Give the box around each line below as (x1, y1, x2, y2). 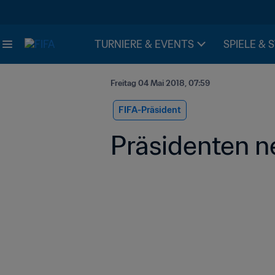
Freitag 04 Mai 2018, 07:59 (110, 78, 210, 88)
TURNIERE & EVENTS (95, 38, 194, 50)
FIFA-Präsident (118, 104, 181, 115)
